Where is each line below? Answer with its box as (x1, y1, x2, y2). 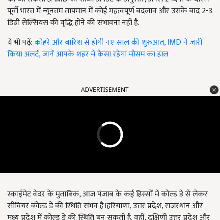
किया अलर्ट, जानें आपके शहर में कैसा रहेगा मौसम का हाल (7, 48, 168, 61)
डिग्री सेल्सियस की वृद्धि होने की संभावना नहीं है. (7, 16, 139, 30)
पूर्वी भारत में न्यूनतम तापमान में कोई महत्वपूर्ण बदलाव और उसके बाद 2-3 (7, 4, 212, 18)
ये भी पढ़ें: (7, 36, 34, 50)
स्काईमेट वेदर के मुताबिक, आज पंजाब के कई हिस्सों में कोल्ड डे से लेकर (7, 188, 208, 201)
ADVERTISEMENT (81, 85, 129, 94)
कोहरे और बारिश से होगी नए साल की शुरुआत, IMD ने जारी (34, 36, 202, 50)
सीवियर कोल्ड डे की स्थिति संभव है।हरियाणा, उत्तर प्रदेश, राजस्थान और (7, 199, 203, 213)
